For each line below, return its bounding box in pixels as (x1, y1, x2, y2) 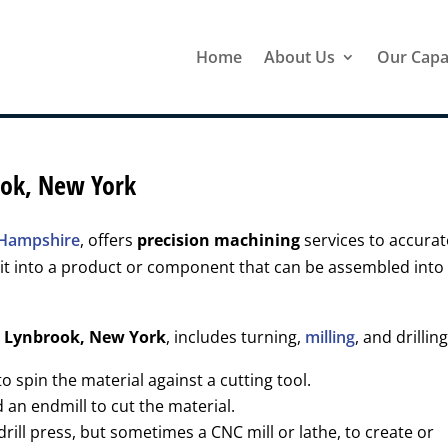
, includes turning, (166, 326, 306, 349)
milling (305, 326, 356, 349)
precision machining (137, 229, 301, 252)
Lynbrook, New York (4, 326, 167, 349)
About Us (263, 46, 335, 69)
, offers (80, 229, 138, 252)
